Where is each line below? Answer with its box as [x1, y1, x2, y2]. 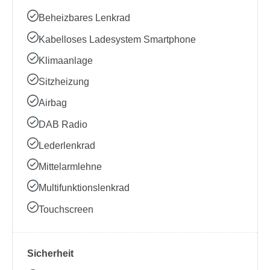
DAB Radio [39, 119, 88, 130]
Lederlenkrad [39, 140, 96, 151]
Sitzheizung [39, 77, 90, 87]
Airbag [39, 98, 67, 108]
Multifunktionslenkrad [39, 183, 130, 193]
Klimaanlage [39, 55, 93, 66]
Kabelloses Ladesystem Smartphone [39, 34, 196, 45]
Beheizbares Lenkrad [39, 13, 131, 24]
